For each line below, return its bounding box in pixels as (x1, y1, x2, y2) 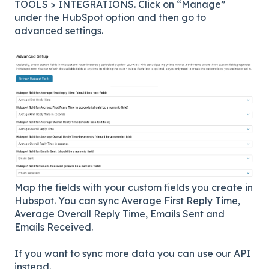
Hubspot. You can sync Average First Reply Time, (14, 194, 240, 207)
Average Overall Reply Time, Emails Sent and (14, 207, 225, 220)
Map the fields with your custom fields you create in (14, 181, 253, 193)
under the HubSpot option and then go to (14, 11, 206, 24)
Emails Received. (14, 220, 93, 233)
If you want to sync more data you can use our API (14, 247, 250, 259)
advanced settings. (14, 25, 103, 37)
